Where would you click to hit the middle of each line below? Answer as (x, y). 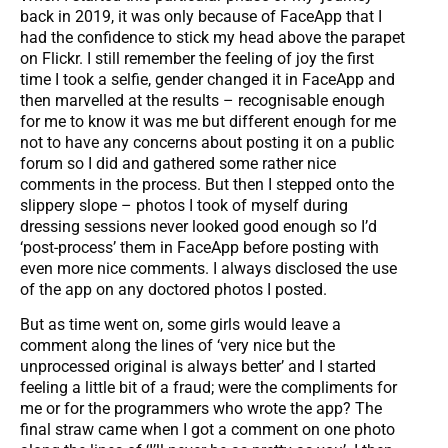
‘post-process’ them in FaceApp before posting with (199, 248)
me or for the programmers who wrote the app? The (201, 409)
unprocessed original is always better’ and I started (198, 367)
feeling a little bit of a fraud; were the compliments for (208, 388)
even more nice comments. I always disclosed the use (208, 269)
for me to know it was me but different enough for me (208, 122)
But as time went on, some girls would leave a (180, 325)
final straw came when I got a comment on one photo (207, 430)
